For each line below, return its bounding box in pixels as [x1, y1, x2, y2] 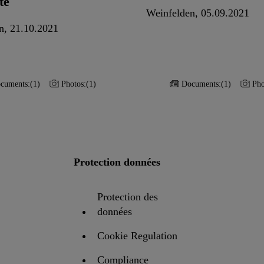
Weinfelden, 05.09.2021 [146, 6, 249, 19]
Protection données [74, 156, 161, 168]
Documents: [181, 79, 221, 88]
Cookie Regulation [97, 230, 178, 242]
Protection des [97, 191, 159, 203]
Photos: [61, 79, 86, 88]
